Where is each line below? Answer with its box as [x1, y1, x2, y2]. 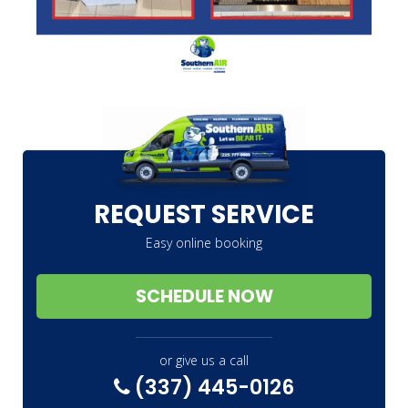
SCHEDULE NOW [135, 283, 273, 309]
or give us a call [159, 351, 249, 369]
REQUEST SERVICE [94, 196, 314, 232]
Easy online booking [146, 233, 262, 251]
